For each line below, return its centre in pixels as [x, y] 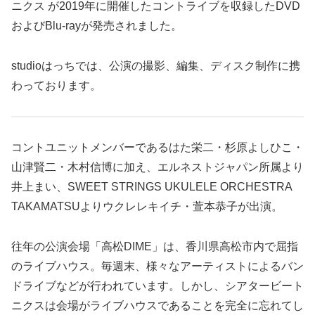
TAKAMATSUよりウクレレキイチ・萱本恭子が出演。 [147, 206]
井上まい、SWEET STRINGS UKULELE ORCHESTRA [152, 186]
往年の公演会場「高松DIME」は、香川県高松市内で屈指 [155, 246]
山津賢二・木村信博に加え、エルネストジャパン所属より [157, 167]
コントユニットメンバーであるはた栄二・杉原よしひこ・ [157, 147]
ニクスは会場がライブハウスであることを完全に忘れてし [157, 305]
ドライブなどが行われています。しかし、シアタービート [157, 285]
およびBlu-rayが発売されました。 [97, 26]
